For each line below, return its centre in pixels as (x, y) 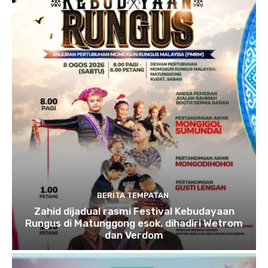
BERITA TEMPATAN (133, 195)
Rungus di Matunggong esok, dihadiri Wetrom (134, 223)
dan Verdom (134, 235)
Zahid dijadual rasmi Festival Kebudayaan (134, 211)
